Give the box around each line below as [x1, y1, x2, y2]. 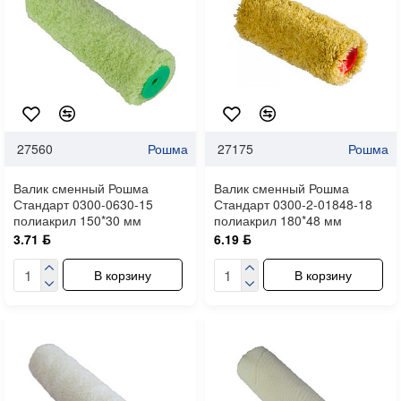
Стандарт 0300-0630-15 [13, 194, 153, 213]
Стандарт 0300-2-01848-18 [213, 194, 372, 213]
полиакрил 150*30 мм [13, 210, 141, 229]
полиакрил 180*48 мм [213, 210, 342, 229]
